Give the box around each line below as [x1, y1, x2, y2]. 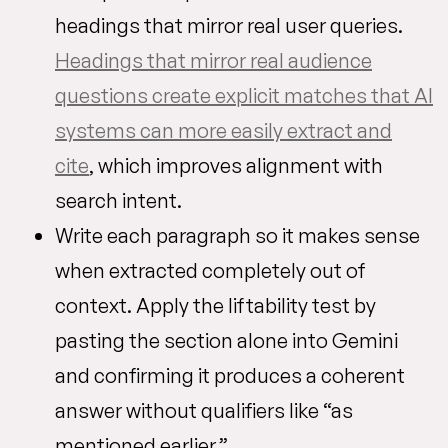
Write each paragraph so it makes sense [55, 223, 420, 248]
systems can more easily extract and [55, 118, 392, 143]
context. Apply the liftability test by [55, 293, 376, 318]
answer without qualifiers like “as [55, 398, 353, 423]
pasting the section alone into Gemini [55, 328, 398, 353]
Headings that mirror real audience [55, 48, 372, 73]
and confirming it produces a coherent [55, 363, 405, 388]
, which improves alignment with [89, 153, 383, 178]
